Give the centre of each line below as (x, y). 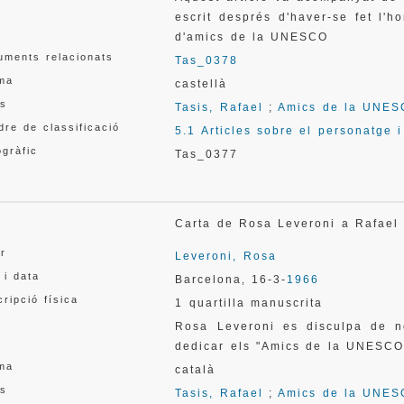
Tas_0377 (207, 154)
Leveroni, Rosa (226, 256)
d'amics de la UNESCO (252, 37)
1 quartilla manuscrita (249, 303)
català (196, 370)
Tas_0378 (207, 60)
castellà (202, 84)
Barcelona (209, 280)
